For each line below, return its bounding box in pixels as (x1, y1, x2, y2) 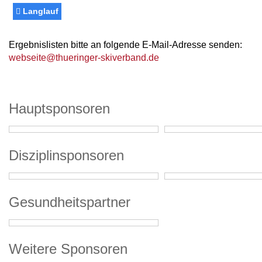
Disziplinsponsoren (9, 147, 124, 163)
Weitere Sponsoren (9, 241, 127, 257)
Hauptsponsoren (9, 101, 110, 116)
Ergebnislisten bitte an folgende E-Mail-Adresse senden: (9, 40, 242, 50)
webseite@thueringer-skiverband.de (9, 53, 159, 63)
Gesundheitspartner (9, 194, 130, 210)
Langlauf (20, 6, 58, 16)
